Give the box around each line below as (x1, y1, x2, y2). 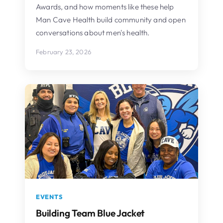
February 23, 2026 (36, 47, 91, 56)
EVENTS (36, 193, 63, 201)
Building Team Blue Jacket (36, 207, 145, 219)
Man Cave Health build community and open (36, 14, 186, 24)
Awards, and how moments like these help (36, 1, 174, 11)
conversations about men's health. (36, 27, 150, 37)
